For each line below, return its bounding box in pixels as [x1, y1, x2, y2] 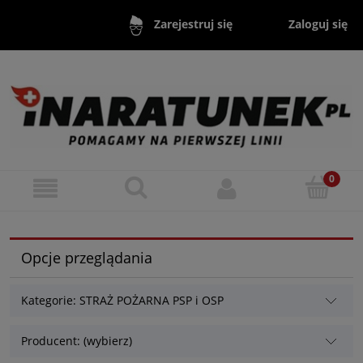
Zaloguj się [288, 15, 348, 32]
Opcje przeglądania [20, 248, 152, 268]
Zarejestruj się [153, 16, 233, 32]
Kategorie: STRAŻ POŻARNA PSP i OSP [21, 293, 224, 309]
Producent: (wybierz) [21, 333, 133, 349]
